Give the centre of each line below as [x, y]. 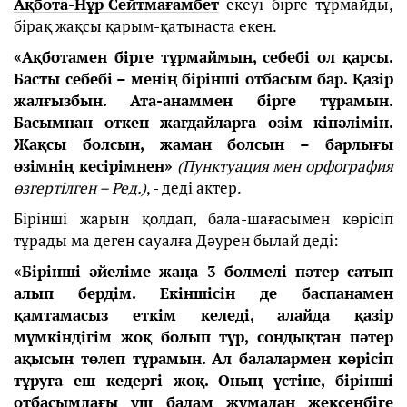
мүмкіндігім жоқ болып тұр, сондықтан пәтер [203, 337]
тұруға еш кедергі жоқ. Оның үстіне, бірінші [203, 380]
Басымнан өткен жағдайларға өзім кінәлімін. [203, 122]
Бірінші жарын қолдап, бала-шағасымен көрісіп [203, 218]
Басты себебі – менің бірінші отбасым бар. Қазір [203, 79]
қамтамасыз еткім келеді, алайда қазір [203, 315]
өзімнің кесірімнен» [93, 166]
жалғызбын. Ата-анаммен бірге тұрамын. [203, 100]
